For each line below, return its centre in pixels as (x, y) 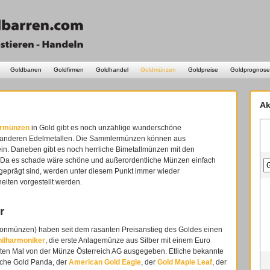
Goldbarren (26, 70)
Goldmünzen (158, 70)
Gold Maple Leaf (185, 262)
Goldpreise (203, 70)
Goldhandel (112, 70)
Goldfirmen (69, 70)
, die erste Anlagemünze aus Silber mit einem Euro (128, 241)
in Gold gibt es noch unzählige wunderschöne (105, 128)
